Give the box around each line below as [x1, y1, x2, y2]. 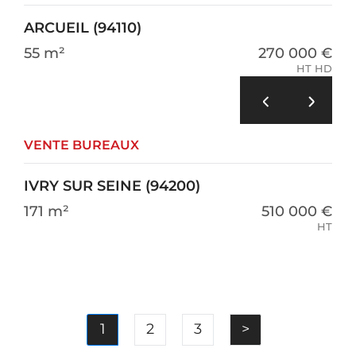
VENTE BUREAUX [24, 137, 139, 153]
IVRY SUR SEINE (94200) [24, 177, 200, 195]
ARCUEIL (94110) [24, 19, 141, 37]
